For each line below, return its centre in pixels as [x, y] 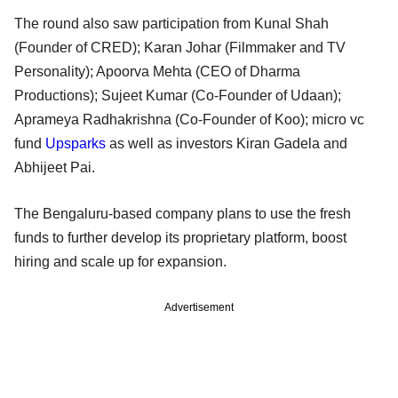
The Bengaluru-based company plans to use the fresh [183, 213]
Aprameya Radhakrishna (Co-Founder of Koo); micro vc [189, 119]
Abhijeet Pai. [56, 167]
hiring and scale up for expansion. [126, 261]
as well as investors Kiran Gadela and [227, 143]
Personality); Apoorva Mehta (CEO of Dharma [157, 71]
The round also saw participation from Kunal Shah [171, 23]
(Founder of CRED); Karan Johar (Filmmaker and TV [180, 47]
